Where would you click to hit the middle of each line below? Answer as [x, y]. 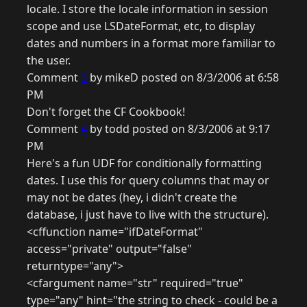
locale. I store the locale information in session [147, 9]
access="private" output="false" [109, 249]
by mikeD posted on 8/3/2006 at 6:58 [183, 78]
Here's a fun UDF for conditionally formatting [144, 163]
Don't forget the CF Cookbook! [106, 112]
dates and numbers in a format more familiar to [151, 44]
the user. [49, 61]
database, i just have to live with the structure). [148, 215]
